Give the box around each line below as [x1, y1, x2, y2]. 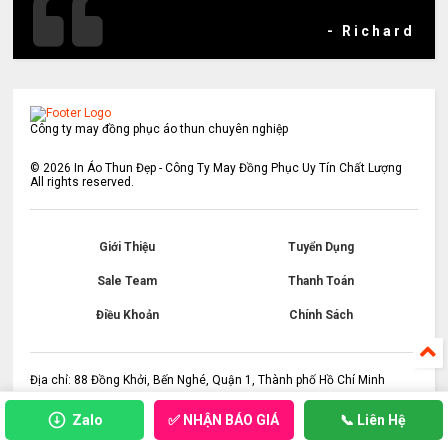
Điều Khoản [95, 308, 159, 323]
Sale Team [97, 274, 158, 289]
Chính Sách [288, 308, 353, 323]
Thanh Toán [287, 274, 354, 289]
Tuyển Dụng [287, 240, 354, 255]
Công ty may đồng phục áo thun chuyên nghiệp [30, 122, 289, 137]
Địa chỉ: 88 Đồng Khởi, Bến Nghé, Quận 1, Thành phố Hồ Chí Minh [30, 373, 386, 388]
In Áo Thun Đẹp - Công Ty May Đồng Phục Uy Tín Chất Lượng [71, 161, 403, 176]
